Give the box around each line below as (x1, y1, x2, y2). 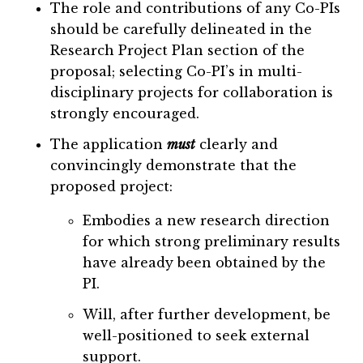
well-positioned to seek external (83, 327, 310, 344)
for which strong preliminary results (83, 233, 341, 250)
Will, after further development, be (83, 306, 331, 323)
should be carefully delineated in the (50, 21, 313, 38)
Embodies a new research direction (83, 212, 331, 229)
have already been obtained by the (83, 254, 327, 271)
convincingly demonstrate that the (50, 157, 297, 174)
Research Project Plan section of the (50, 42, 305, 59)
